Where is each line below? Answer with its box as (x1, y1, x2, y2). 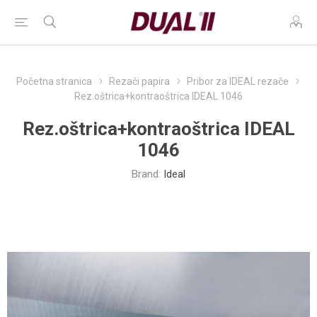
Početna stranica (16, 76, 92, 87)
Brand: (132, 168, 161, 180)
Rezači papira (108, 76, 170, 87)
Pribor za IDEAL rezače (186, 76, 289, 87)
